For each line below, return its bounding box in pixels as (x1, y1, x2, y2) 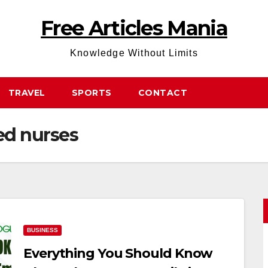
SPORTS (71, 87, 112, 98)
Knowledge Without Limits (70, 48, 198, 58)
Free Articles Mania (41, 16, 227, 41)
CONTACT (138, 87, 187, 98)
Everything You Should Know (23, 245, 213, 261)
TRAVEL (8, 87, 45, 98)
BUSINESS (27, 227, 58, 233)
